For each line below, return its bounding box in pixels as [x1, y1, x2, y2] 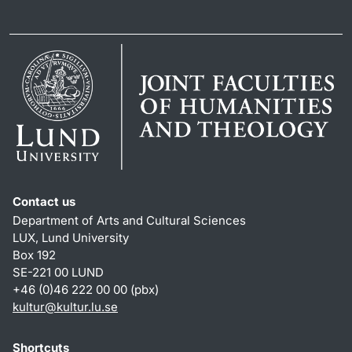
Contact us [13, 194, 75, 210]
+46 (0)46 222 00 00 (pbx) [13, 282, 159, 298]
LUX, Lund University [13, 230, 129, 246]
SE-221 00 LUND [13, 265, 104, 280]
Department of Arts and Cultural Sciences [13, 213, 246, 229]
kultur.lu [57, 299, 101, 315]
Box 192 [13, 247, 56, 263]
